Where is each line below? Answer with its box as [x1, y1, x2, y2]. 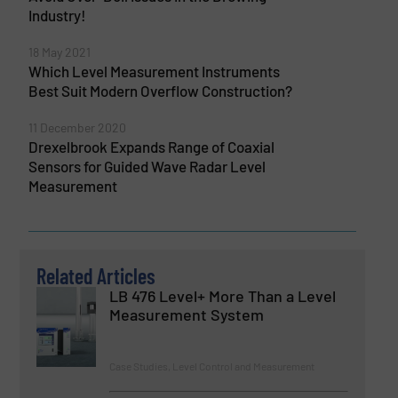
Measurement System [109, 304, 265, 324]
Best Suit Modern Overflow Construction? [28, 82, 292, 100]
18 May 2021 [28, 44, 91, 60]
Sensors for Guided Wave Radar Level [28, 157, 266, 176]
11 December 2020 [28, 120, 126, 136]
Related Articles [36, 262, 156, 289]
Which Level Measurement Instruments [28, 62, 280, 81]
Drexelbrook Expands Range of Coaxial [28, 138, 275, 156]
